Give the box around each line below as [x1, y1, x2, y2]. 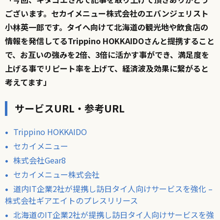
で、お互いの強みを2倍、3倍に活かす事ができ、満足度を [5, 48, 209, 60]
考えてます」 [5, 76, 51, 88]
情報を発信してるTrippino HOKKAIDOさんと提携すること [5, 34, 215, 47]
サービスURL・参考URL [15, 101, 125, 115]
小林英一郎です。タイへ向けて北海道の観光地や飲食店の [5, 21, 208, 33]
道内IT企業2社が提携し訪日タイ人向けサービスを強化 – [13, 182, 213, 194]
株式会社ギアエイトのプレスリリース [5, 194, 138, 206]
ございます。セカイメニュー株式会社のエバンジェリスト [5, 7, 209, 19]
